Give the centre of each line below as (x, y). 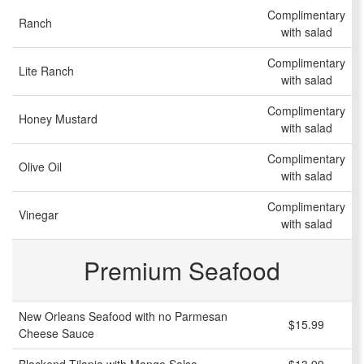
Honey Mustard (58, 119)
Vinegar (39, 215)
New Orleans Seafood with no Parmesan (123, 316)
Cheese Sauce (56, 334)
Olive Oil (40, 167)
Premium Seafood (182, 271)
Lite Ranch (46, 71)
